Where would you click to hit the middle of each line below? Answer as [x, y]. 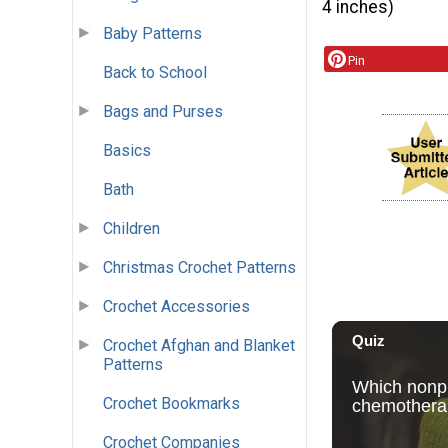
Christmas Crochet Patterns [199, 268]
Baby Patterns [152, 34]
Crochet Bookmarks [171, 404]
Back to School [155, 73]
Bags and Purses [163, 112]
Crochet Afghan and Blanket [199, 346]
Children [131, 229]
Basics [127, 151]
